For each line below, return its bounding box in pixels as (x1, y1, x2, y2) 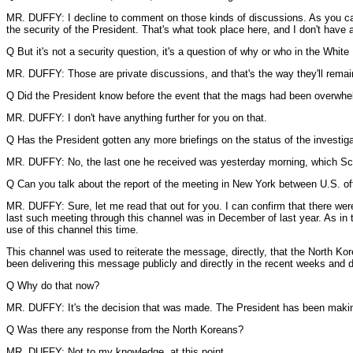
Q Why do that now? (6, 280, 99, 292)
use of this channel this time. (6, 224, 139, 236)
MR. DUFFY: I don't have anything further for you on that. (6, 112, 267, 124)
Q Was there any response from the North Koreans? (6, 324, 243, 336)
